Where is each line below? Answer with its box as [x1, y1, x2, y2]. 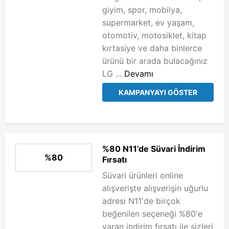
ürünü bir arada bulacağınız [102, 56, 210, 66]
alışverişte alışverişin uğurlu [102, 183, 208, 193]
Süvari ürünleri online [102, 170, 183, 180]
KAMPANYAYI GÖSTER [119, 88, 197, 97]
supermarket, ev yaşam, [102, 17, 194, 28]
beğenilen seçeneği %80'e [102, 209, 202, 219]
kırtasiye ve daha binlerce [102, 43, 202, 53]
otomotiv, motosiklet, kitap [102, 30, 207, 40]
